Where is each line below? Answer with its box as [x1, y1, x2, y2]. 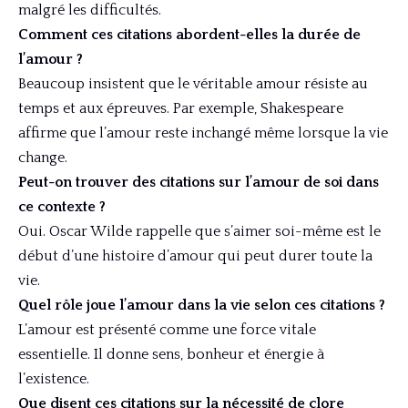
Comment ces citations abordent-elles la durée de [18, 26, 361, 44]
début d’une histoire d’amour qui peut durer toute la [18, 248, 372, 265]
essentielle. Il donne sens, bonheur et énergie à [18, 346, 324, 363]
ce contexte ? [18, 199, 106, 216]
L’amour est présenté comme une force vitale [18, 321, 316, 339]
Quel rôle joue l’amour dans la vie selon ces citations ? [18, 297, 385, 314]
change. [18, 149, 67, 167]
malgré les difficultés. [18, 2, 161, 19]
